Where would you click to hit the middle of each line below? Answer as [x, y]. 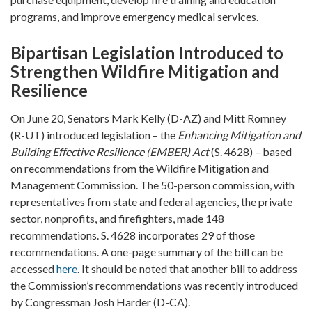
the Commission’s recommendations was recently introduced [154, 285]
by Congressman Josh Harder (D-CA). [100, 302]
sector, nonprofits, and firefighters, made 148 [117, 218]
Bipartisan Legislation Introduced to [147, 52]
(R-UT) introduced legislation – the [94, 134]
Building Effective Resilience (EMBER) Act [110, 151]
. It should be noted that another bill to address [187, 268]
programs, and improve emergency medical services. [134, 16]
